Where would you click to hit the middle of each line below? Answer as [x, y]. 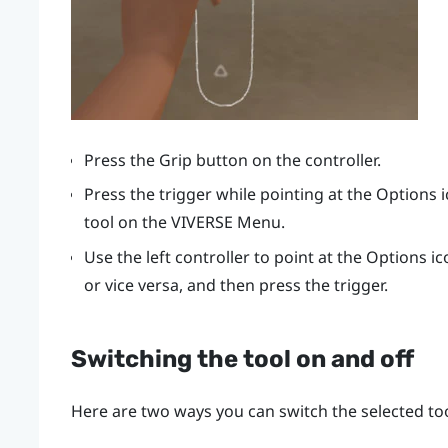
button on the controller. [286, 159]
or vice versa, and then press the [208, 284]
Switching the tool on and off [242, 359]
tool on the [127, 222]
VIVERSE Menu [225, 222]
